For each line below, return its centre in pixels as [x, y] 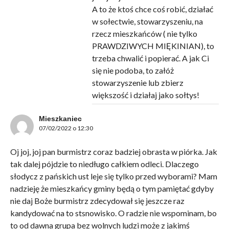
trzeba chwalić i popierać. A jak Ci [150, 58]
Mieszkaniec [60, 119]
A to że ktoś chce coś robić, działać [152, 9]
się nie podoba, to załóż [133, 71]
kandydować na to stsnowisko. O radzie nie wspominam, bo [113, 213]
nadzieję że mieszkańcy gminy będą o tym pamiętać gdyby [112, 189]
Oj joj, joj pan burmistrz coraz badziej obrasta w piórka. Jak [113, 152]
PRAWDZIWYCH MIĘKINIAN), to [153, 46]
